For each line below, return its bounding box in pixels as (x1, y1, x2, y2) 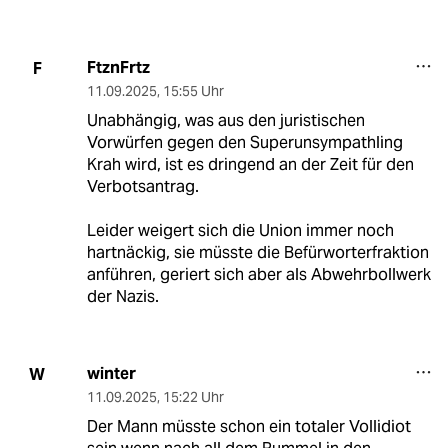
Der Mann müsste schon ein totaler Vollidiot (86, 416, 411, 438)
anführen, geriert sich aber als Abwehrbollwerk (86, 264, 431, 286)
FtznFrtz (86, 57, 150, 79)
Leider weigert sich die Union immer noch (86, 220, 394, 242)
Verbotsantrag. (86, 176, 199, 198)
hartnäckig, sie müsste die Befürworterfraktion (86, 242, 429, 264)
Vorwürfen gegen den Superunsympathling (86, 132, 403, 154)
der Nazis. (86, 286, 159, 308)
